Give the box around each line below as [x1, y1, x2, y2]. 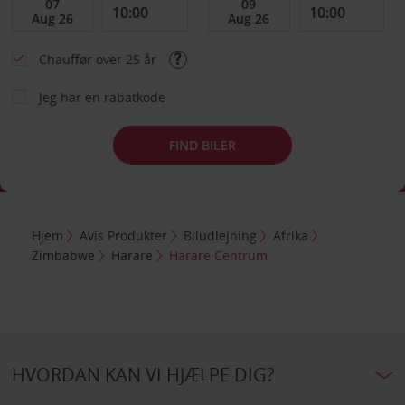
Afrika [273, 226, 309, 244]
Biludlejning [184, 226, 258, 244]
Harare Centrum [169, 246, 268, 264]
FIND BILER [169, 136, 236, 154]
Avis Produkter [80, 226, 168, 244]
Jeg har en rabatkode [38, 89, 165, 106]
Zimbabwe [32, 246, 96, 264]
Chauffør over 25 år [38, 51, 160, 68]
